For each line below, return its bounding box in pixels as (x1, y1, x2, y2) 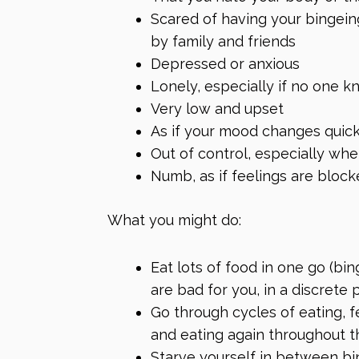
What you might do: (107, 211, 241, 228)
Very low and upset (151, 99, 284, 117)
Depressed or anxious (151, 54, 300, 72)
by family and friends (151, 32, 296, 50)
